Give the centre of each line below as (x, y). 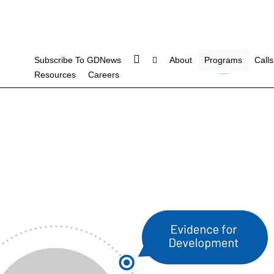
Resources (55, 75)
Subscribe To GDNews (77, 60)
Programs (223, 60)
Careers (103, 75)
